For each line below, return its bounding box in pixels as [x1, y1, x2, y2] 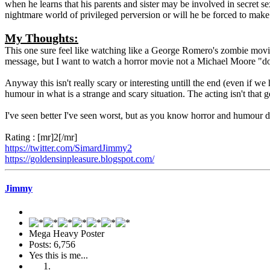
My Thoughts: [5, 31, 78, 45]
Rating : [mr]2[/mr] [5, 131, 77, 142]
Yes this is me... [29, 250, 88, 261]
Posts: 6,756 [29, 239, 75, 250]
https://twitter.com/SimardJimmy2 [5, 142, 132, 153]
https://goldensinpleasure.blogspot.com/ [5, 153, 154, 164]
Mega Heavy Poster [29, 228, 104, 239]
